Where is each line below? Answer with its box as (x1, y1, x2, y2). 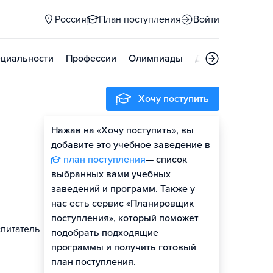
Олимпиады (129, 52, 183, 65)
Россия (55, 13, 87, 26)
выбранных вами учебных (51, 168, 171, 180)
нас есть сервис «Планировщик (51, 197, 194, 210)
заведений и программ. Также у (51, 183, 195, 195)
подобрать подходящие (51, 227, 158, 239)
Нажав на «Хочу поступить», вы (51, 124, 194, 136)
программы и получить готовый (51, 241, 196, 253)
